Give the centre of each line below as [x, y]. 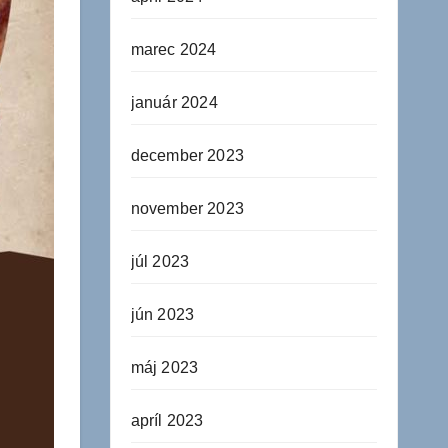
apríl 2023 [167, 420]
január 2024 [174, 102]
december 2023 [187, 155]
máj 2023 [164, 367]
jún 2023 [162, 314]
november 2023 [187, 208]
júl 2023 [160, 261]
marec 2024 [173, 49]
